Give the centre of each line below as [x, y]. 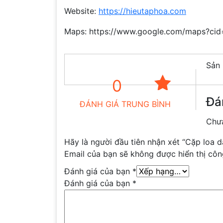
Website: [81, 11]
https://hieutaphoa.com [142, 11]
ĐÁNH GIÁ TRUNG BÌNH [125, 104]
